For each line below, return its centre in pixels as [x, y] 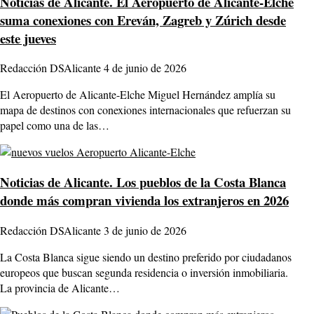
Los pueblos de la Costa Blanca [199, 182]
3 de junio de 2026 [145, 230]
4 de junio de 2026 [145, 68]
